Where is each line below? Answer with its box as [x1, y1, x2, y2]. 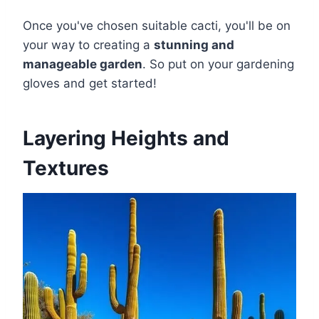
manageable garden [23, 57, 142, 72]
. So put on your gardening [142, 57, 294, 72]
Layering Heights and [23, 126, 229, 151]
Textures [23, 156, 109, 181]
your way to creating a [23, 38, 154, 53]
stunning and [154, 38, 234, 53]
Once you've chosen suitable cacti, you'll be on [23, 19, 291, 33]
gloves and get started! [23, 76, 157, 91]
